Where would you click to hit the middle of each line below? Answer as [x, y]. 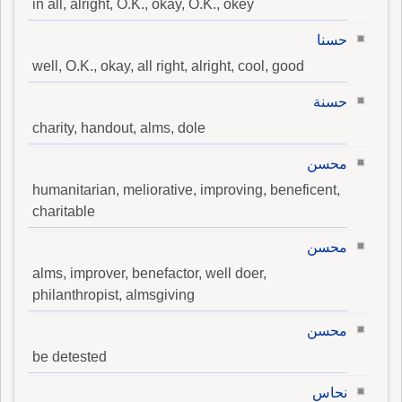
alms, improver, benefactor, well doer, [149, 274]
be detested [70, 357]
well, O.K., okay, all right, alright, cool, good [168, 66]
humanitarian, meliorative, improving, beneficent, [186, 190]
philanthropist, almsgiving [114, 295]
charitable [64, 212]
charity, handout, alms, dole [119, 128]
